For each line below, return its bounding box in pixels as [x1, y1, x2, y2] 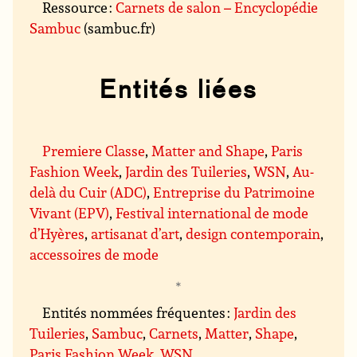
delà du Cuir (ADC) [29, 182, 147, 202]
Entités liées [100, 74, 257, 105]
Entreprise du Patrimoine [153, 182, 316, 202]
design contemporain [186, 224, 321, 244]
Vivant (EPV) [29, 203, 110, 223]
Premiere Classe [42, 141, 146, 161]
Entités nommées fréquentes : [42, 302, 234, 322]
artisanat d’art [91, 224, 180, 244]
